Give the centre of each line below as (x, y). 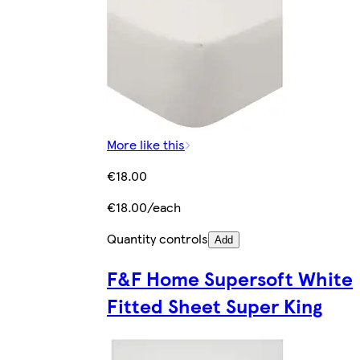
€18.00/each (144, 207)
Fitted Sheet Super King (215, 306)
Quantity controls (157, 239)
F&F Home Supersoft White (230, 278)
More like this (146, 145)
